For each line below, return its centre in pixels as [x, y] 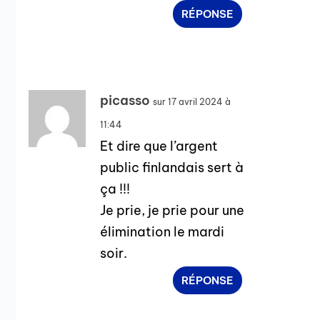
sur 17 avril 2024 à [192, 101]
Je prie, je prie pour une [172, 210]
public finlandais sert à [172, 167]
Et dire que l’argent [159, 146]
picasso [125, 100]
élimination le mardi [162, 231]
